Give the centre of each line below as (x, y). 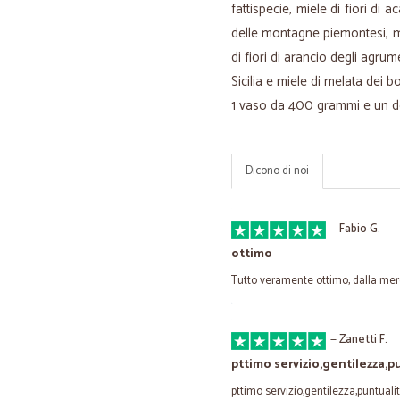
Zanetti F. (363, 340)
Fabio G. (360, 229)
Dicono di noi (277, 171)
